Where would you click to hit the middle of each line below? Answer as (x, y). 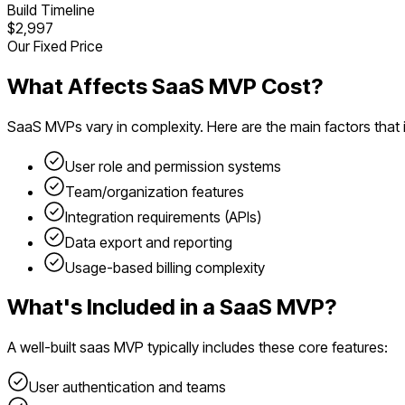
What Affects (80, 86)
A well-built (43, 348)
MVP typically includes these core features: (249, 348)
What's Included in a (113, 307)
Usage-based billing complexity (165, 267)
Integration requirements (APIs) (163, 217)
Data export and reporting (149, 242)
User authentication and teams (127, 387)
